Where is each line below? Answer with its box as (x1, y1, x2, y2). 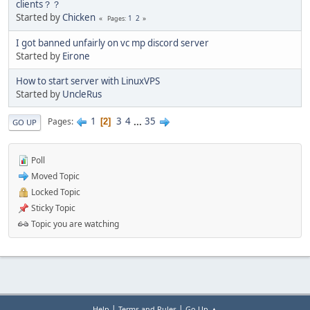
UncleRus (62, 87, 102, 100)
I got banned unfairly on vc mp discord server (16, 36, 209, 49)
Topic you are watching (29, 217, 119, 230)
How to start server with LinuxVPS (16, 74, 160, 87)
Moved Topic (29, 170, 80, 182)
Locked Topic (29, 185, 80, 198)
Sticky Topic (29, 201, 75, 214)
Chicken (62, 10, 95, 24)
